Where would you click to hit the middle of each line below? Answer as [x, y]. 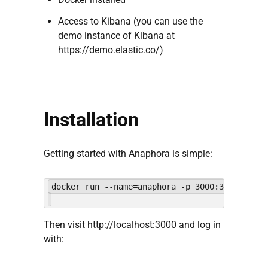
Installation [91, 120]
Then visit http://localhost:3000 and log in [132, 224]
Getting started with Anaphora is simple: [128, 154]
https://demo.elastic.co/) [111, 50]
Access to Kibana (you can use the [130, 22]
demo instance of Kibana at [116, 36]
